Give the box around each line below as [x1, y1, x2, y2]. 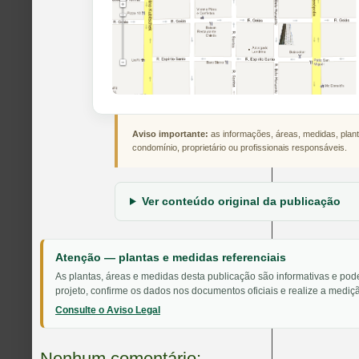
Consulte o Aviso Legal [55, 304, 160, 316]
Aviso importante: [132, 128, 208, 139]
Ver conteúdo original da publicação [141, 194, 341, 208]
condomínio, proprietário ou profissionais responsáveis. [132, 142, 347, 152]
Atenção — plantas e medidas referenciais [55, 250, 286, 264]
